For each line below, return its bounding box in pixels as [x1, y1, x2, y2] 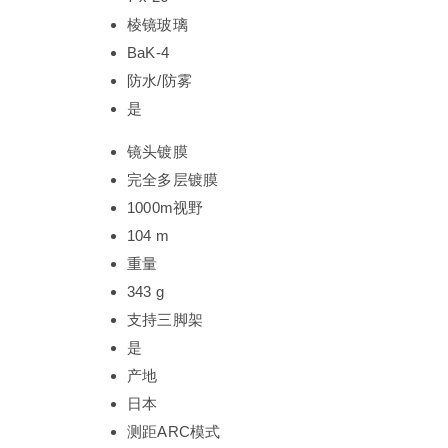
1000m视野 [127, 198, 204, 216]
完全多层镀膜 [127, 170, 219, 188]
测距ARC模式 [127, 422, 221, 440]
